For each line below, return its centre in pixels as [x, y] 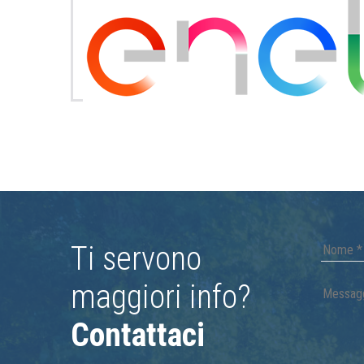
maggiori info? [161, 297]
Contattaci [138, 335]
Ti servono [136, 258]
